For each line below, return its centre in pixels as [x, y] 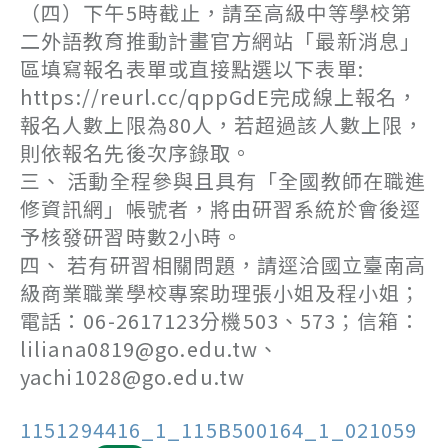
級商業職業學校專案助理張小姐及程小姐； [220, 292]
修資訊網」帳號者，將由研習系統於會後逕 [220, 208]
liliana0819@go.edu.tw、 [150, 348]
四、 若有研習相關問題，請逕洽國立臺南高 [223, 264]
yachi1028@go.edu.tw [132, 376]
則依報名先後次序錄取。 [136, 152]
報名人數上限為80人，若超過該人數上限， [222, 124]
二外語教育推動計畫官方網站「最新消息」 [220, 40]
